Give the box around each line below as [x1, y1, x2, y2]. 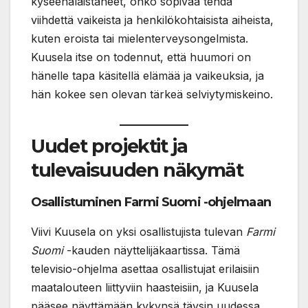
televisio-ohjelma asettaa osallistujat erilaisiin [31, 262, 259, 276]
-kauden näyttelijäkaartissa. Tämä [63, 243, 240, 258]
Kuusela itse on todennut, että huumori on [31, 49, 251, 64]
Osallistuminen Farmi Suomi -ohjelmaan [31, 195, 271, 210]
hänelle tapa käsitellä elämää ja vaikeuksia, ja [31, 68, 264, 82]
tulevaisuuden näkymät [31, 159, 243, 182]
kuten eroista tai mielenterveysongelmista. [31, 31, 248, 45]
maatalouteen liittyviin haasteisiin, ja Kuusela [31, 280, 258, 295]
